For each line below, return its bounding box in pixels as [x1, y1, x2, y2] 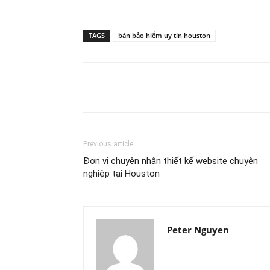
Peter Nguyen [167, 224, 229, 236]
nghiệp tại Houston [83, 168, 160, 179]
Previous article [83, 140, 133, 148]
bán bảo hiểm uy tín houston [118, 31, 210, 40]
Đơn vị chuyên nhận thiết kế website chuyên [83, 155, 258, 166]
